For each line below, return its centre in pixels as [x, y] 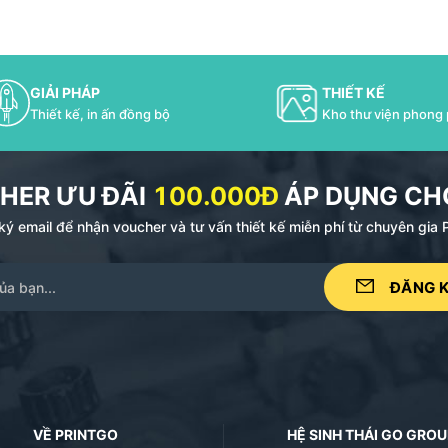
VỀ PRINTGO [75, 434]
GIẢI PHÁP [64, 92]
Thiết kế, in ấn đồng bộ [99, 114]
